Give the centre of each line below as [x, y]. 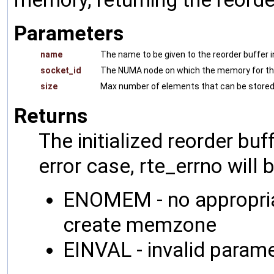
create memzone [140, 225]
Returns [51, 116]
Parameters [69, 34]
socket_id [61, 71]
